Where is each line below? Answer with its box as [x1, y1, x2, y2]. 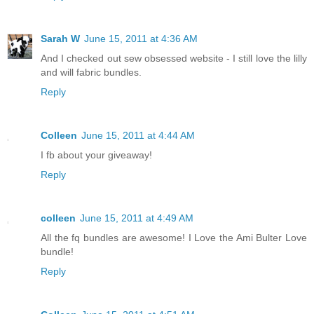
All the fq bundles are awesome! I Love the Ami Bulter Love [41, 232, 307, 244]
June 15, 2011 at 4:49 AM [80, 212, 193, 224]
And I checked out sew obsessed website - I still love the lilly [41, 53, 307, 64]
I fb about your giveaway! [41, 149, 152, 161]
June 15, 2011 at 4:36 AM [84, 33, 198, 45]
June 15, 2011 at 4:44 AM [81, 130, 195, 142]
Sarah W [41, 33, 80, 45]
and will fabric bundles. [41, 67, 142, 78]
